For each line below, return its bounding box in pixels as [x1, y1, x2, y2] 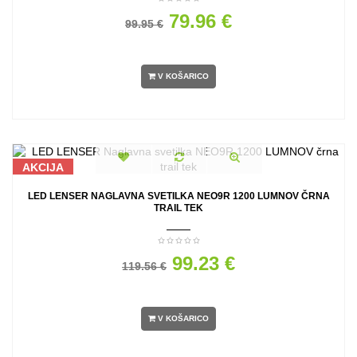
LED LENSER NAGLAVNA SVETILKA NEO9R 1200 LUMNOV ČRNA [27, 190, 330, 202]
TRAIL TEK [154, 202, 203, 214]
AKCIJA [22, 161, 64, 175]
